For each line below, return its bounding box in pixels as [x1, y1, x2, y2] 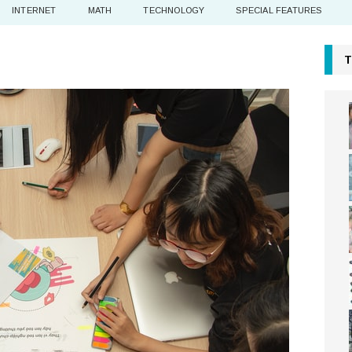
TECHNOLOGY [143, 5, 205, 15]
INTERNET [12, 5, 57, 15]
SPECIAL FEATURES [236, 5, 322, 15]
